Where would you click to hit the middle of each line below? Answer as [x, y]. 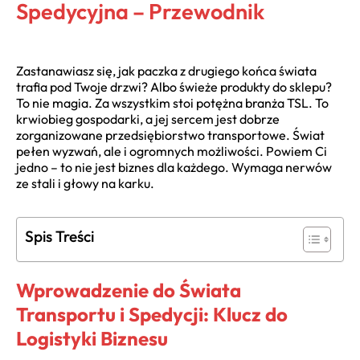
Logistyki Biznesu [92, 338]
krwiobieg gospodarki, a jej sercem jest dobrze [148, 119]
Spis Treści [59, 236]
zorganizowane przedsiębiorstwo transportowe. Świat [170, 135]
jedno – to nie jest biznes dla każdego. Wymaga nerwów [174, 167]
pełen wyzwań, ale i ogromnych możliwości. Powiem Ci [172, 151]
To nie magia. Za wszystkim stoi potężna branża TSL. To [172, 103]
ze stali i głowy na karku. [85, 183]
